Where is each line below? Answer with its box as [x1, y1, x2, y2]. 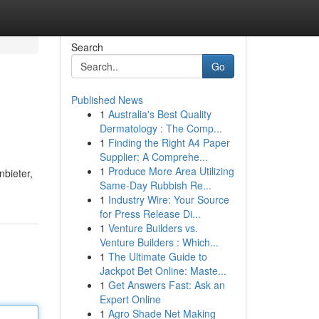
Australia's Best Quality [108, 107, 211, 121]
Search [70, 40, 103, 54]
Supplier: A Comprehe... [99, 150, 208, 164]
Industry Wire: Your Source [108, 192, 229, 206]
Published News [70, 93, 143, 107]
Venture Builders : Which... [99, 235, 219, 249]
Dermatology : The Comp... [99, 121, 222, 135]
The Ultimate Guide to [108, 249, 207, 263]
